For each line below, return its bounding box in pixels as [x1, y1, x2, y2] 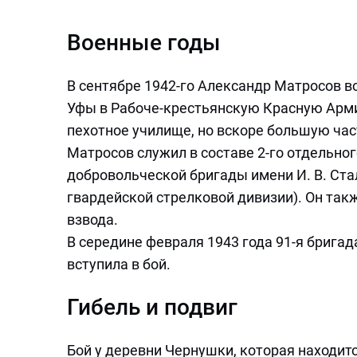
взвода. [67, 211, 118, 228]
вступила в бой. [67, 256, 171, 273]
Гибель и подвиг [67, 294, 237, 320]
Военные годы [67, 29, 221, 56]
